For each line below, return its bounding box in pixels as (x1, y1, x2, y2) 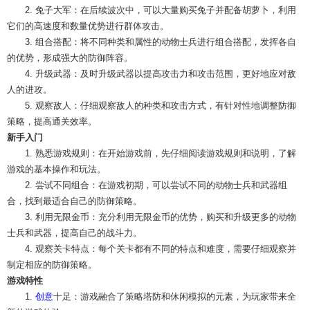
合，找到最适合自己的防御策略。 (7, 196, 142, 207)
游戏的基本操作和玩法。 (7, 164, 106, 175)
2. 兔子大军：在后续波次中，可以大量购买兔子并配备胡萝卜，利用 (25, 5, 296, 16)
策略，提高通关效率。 (7, 116, 97, 127)
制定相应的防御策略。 (7, 259, 97, 271)
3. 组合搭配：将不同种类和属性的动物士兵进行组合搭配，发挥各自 (25, 37, 296, 48)
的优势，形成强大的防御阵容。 (7, 53, 133, 64)
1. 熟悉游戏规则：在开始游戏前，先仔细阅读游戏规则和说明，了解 (25, 148, 296, 159)
